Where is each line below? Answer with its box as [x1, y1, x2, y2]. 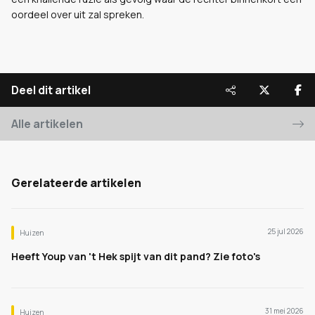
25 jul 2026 [268, 226, 304, 236]
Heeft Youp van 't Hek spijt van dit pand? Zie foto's [11, 250, 260, 263]
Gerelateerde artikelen [11, 175, 141, 191]
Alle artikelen [11, 116, 83, 131]
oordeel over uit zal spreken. [11, 8, 144, 21]
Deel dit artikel [11, 82, 91, 98]
